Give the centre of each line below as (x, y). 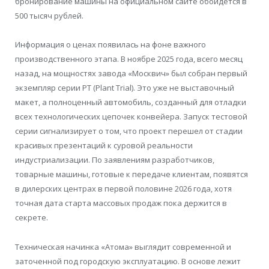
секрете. (32, 218)
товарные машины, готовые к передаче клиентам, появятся (131, 174)
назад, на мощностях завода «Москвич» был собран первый (131, 74)
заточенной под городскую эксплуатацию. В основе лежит (128, 261)
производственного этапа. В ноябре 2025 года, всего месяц (129, 59)
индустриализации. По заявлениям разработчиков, (115, 160)
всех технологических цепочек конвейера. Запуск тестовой (131, 117)
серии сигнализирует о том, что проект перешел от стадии (129, 131)
